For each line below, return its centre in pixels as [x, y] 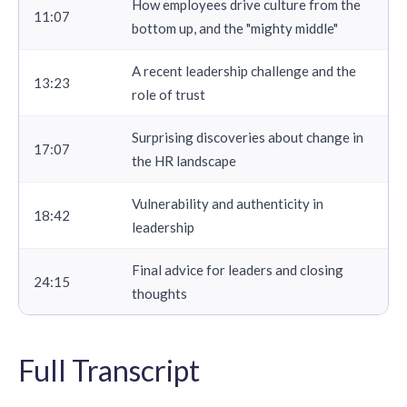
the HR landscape [184, 160]
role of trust [169, 94]
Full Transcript [109, 370]
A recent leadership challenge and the [244, 70]
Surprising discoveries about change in [248, 137]
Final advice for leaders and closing [238, 269]
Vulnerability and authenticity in [228, 203]
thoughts [159, 293]
